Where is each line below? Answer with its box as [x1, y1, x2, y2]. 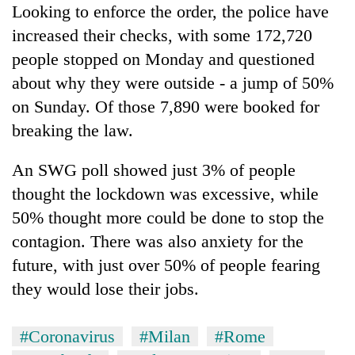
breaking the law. [12, 120, 133, 140]
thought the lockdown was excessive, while [12, 183, 319, 204]
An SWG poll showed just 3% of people [12, 159, 296, 180]
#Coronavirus [20, 326, 115, 346]
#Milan [139, 326, 190, 346]
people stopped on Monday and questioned [12, 48, 315, 69]
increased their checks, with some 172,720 [12, 25, 312, 45]
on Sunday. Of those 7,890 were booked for [12, 96, 319, 116]
